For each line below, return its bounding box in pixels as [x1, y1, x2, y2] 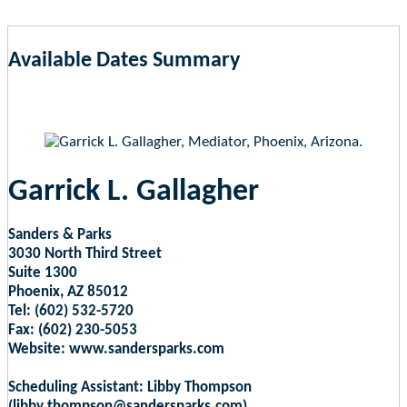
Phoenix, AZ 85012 [8, 283, 128, 300]
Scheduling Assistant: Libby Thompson [8, 379, 252, 395]
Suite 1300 [8, 264, 77, 281]
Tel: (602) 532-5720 [8, 303, 134, 319]
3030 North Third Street [8, 245, 162, 262]
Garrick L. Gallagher [8, 175, 259, 208]
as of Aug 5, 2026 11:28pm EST [8, 98, 216, 115]
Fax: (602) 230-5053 [8, 322, 137, 338]
